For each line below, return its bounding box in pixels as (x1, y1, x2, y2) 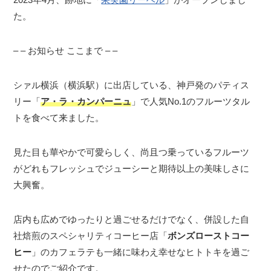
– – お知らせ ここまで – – (13, 45, 118, 56)
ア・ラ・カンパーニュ (41, 96, 132, 107)
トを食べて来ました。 (13, 113, 105, 123)
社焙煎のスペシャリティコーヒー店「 (13, 230, 168, 241)
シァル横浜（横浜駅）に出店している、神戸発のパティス (13, 80, 250, 91)
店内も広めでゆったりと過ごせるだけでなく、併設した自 (13, 214, 250, 225)
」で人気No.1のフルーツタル (131, 96, 250, 107)
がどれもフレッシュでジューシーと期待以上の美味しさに (13, 163, 250, 174)
